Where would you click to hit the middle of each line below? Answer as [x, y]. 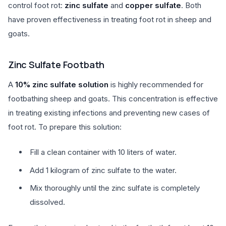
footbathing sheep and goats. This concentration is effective [113, 98]
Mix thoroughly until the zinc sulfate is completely [115, 188]
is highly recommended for [156, 84]
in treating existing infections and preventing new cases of [109, 112]
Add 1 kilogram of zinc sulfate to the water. [103, 170]
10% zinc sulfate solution [62, 84]
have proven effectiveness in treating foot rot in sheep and [110, 20]
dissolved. [47, 202]
